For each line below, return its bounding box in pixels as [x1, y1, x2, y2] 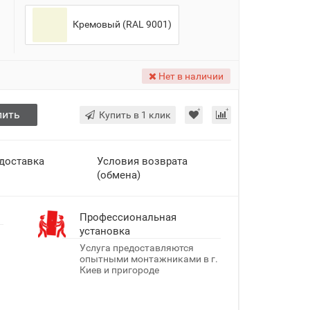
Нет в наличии [156, 70, 224, 82]
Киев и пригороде [79, 264, 159, 275]
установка [79, 224, 130, 237]
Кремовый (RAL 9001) [70, 18, 172, 30]
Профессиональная [79, 210, 176, 224]
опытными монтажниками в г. [79, 253, 218, 264]
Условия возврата [96, 154, 188, 167]
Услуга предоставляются [79, 241, 194, 253]
